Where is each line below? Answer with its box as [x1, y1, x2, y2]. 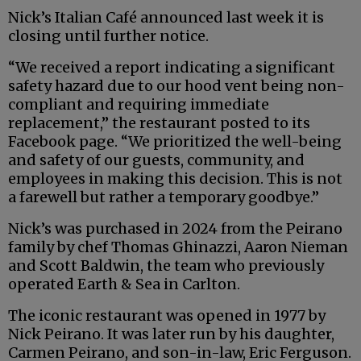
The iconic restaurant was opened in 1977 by [8, 306, 326, 326]
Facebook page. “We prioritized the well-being [8, 132, 342, 151]
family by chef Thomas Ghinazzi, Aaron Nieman [8, 238, 348, 257]
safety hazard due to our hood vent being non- [8, 77, 345, 96]
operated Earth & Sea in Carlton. [8, 275, 240, 294]
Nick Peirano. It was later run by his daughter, [8, 325, 334, 344]
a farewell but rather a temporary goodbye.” [8, 188, 319, 207]
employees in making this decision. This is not [8, 169, 342, 189]
